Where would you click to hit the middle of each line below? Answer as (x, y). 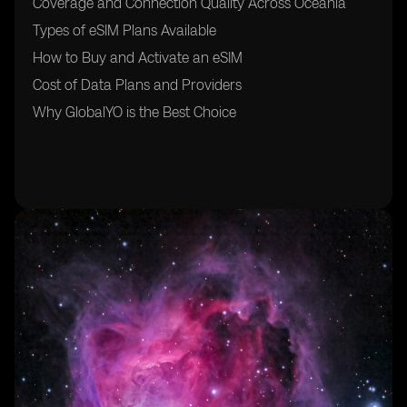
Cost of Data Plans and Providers (137, 85)
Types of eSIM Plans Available (124, 30)
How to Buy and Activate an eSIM (138, 58)
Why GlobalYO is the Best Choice (134, 112)
